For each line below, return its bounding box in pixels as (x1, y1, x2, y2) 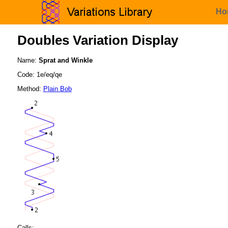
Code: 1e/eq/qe (17, 71, 62, 79)
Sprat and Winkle (38, 56, 93, 65)
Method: (17, 84, 43, 93)
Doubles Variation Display (17, 33, 178, 48)
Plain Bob (43, 84, 72, 93)
